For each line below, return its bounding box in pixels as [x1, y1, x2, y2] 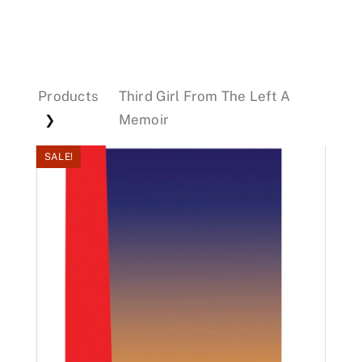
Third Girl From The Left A [118, 88, 291, 104]
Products [38, 88, 99, 104]
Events [158, 43, 204, 60]
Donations [147, 96, 215, 113]
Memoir [118, 112, 170, 128]
